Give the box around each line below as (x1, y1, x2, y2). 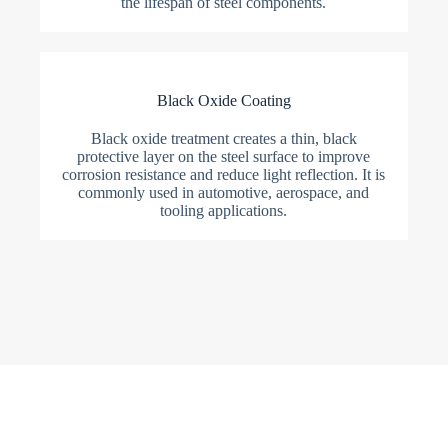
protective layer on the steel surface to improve (77, 148, 371, 166)
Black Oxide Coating (156, 92, 291, 110)
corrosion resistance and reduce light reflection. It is (62, 166, 386, 184)
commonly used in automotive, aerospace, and (78, 184, 370, 202)
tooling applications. (160, 202, 288, 220)
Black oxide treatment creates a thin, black (90, 130, 357, 148)
